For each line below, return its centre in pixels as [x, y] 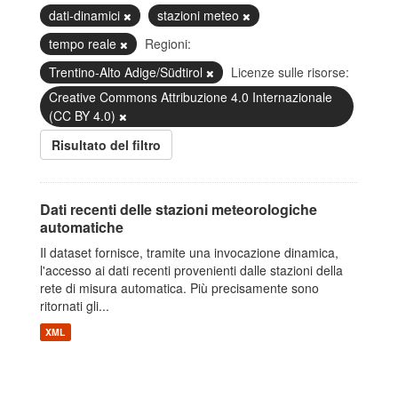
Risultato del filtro [106, 145]
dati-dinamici [86, 15]
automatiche [82, 227]
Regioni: [168, 44]
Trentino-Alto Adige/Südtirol [127, 72]
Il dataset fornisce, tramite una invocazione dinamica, [189, 252]
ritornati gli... [75, 306]
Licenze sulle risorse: [290, 72]
